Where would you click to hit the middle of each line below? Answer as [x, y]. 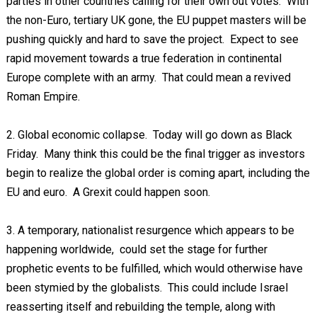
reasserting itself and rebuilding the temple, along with [140, 307]
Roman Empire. [43, 97]
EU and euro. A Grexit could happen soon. [108, 192]
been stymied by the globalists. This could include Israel [147, 288]
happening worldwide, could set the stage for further [137, 249]
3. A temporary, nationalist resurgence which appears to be [150, 230]
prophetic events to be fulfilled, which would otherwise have [154, 269]
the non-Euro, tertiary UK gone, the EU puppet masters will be [156, 20]
